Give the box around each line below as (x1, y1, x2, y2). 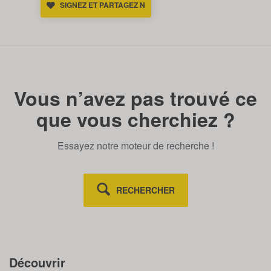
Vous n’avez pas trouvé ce (14, 83, 257, 112)
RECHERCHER (116, 183, 175, 196)
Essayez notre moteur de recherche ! (57, 138, 214, 152)
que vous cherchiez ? (36, 105, 235, 133)
